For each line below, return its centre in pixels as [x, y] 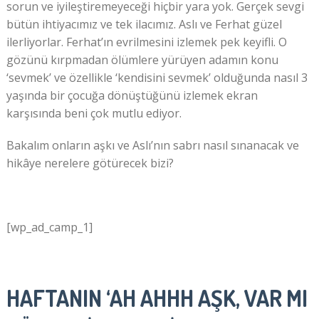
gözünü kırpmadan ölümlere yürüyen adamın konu [142, 60]
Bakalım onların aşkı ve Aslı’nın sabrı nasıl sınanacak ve [152, 146]
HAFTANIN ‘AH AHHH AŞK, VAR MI [157, 298]
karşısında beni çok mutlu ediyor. [94, 114]
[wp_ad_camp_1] [49, 228]
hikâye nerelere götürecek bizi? [90, 163]
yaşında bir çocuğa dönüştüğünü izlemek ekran [132, 96]
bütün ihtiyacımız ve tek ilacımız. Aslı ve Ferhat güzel [144, 25]
